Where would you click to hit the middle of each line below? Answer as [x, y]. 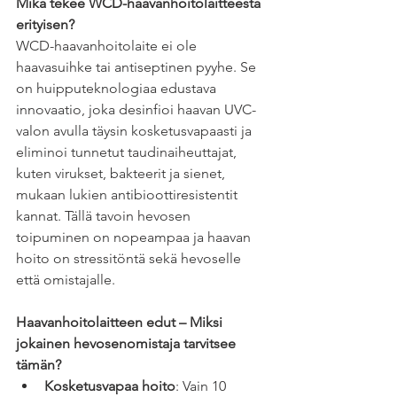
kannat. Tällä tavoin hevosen [105, 216]
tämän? [39, 365]
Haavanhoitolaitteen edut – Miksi [121, 323]
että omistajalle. [67, 280]
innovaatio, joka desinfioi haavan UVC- [136, 110]
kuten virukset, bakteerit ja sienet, [122, 174]
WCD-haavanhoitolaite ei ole [108, 46]
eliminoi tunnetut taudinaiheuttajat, [128, 152]
